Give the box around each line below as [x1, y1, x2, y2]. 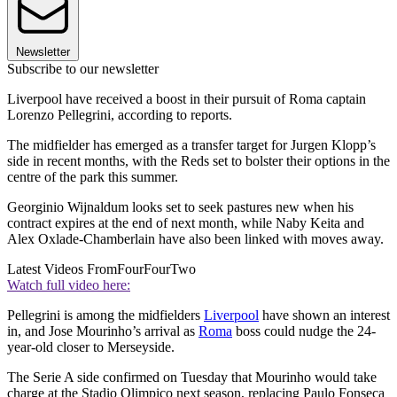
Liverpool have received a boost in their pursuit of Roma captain [7, 91, 366, 107]
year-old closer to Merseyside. [7, 339, 175, 355]
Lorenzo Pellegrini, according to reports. [7, 107, 232, 123]
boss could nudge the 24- [232, 323, 376, 339]
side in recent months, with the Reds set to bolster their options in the [7, 153, 390, 169]
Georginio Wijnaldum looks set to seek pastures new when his [7, 199, 354, 215]
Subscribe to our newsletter [7, 61, 159, 77]
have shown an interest [259, 307, 390, 323]
